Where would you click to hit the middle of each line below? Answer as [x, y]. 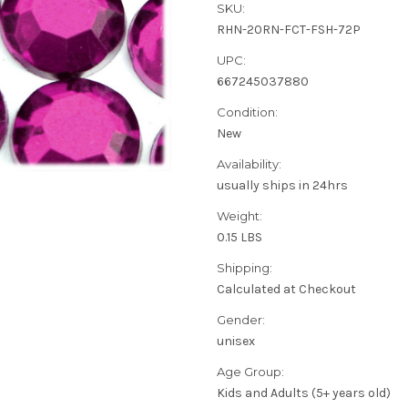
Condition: [247, 112]
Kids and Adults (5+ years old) [304, 393]
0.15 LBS [240, 238]
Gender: [241, 320]
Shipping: [245, 268]
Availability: [249, 164]
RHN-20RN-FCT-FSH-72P [289, 30]
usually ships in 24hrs [282, 186]
